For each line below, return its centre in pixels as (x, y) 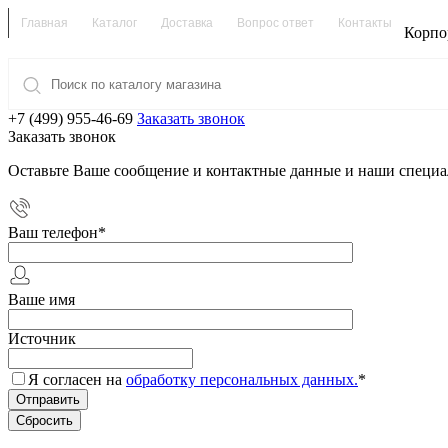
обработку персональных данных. (242, 379)
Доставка (187, 23)
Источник (42, 338)
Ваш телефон (53, 232)
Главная (44, 23)
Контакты (365, 23)
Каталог (114, 23)
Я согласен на (77, 379)
